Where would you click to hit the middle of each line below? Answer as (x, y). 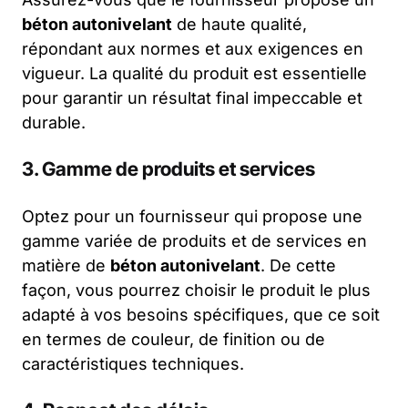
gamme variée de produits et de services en (194, 240)
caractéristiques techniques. (133, 363)
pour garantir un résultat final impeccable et (192, 97)
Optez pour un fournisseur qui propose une (192, 216)
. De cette (298, 265)
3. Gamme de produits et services (168, 168)
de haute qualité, (240, 24)
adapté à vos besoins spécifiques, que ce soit (201, 314)
